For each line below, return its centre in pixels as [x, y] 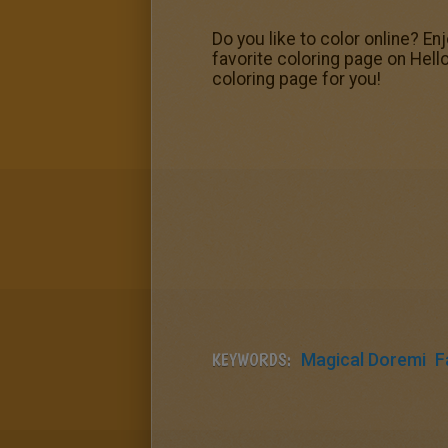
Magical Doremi [363, 359]
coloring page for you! [296, 79]
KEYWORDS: [251, 359]
